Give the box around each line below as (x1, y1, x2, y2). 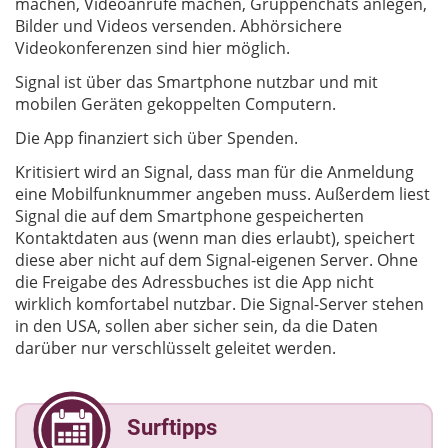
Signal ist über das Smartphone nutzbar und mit (15, 71, 378, 94)
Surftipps (127, 415, 217, 441)
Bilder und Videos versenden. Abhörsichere (15, 15, 342, 38)
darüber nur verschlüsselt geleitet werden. (15, 337, 336, 360)
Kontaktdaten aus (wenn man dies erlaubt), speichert (15, 227, 415, 250)
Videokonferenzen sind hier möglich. (15, 37, 290, 60)
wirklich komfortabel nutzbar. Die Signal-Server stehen (15, 293, 424, 316)
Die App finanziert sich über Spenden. (15, 127, 298, 150)
